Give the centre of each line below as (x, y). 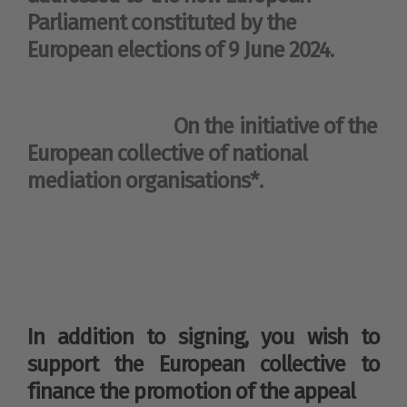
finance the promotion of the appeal (192, 391)
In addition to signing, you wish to (203, 337)
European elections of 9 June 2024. (181, 50)
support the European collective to (203, 364)
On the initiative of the (203, 126)
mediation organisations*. (145, 180)
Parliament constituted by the (162, 22)
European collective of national (168, 153)
